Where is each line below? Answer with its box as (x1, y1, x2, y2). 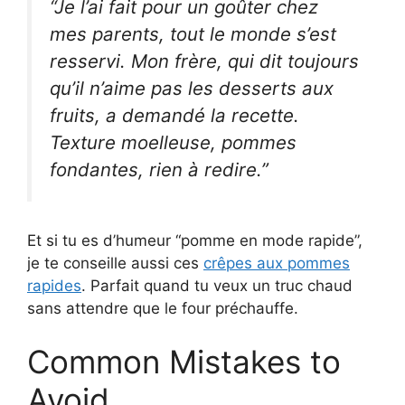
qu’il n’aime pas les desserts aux (50, 77, 334, 100)
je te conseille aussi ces (27, 253, 203, 272)
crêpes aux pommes (203, 253, 350, 272)
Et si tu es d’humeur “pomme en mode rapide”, (27, 231, 363, 250)
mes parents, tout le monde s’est (50, 23, 336, 46)
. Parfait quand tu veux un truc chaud (81, 276, 353, 295)
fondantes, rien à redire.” (50, 158, 268, 182)
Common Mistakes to (27, 343, 341, 381)
